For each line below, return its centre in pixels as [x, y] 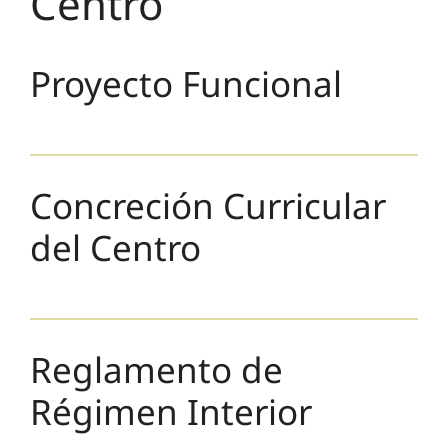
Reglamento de [156, 370]
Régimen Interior [171, 412]
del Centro [115, 248]
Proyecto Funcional [186, 84]
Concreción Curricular [208, 206]
